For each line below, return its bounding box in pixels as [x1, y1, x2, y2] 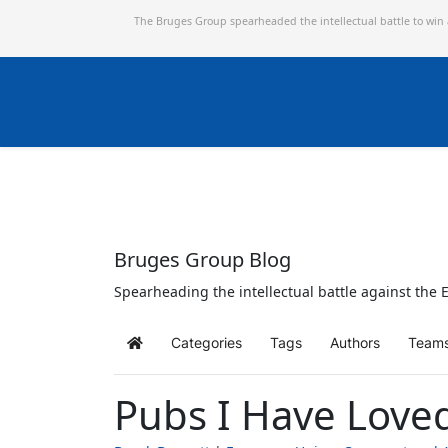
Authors [330, 333, 380, 351]
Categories [171, 333, 242, 351]
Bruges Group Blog [114, 246, 291, 273]
